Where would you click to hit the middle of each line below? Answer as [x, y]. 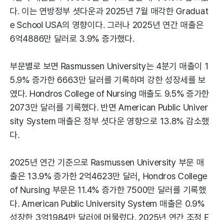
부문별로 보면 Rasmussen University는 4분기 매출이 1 [109, 66]
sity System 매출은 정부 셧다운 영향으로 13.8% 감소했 [110, 121]
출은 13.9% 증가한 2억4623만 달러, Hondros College [109, 176]
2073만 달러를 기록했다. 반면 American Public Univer [109, 107]
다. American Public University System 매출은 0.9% [107, 204]
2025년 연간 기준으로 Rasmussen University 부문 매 [107, 162]
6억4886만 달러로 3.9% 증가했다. [72, 39]
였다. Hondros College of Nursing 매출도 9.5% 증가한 [110, 94]
